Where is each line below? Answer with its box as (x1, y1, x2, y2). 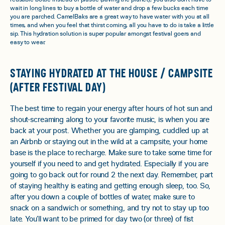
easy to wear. (10, 39, 46, 46)
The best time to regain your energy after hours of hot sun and (10, 104, 213, 113)
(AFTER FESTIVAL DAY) (10, 82, 106, 94)
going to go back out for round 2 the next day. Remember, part (10, 171, 213, 179)
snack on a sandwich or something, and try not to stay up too (10, 204, 209, 212)
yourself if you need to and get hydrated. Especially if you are (10, 160, 208, 168)
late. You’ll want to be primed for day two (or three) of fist (10, 215, 194, 223)
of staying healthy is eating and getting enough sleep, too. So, (10, 182, 210, 190)
